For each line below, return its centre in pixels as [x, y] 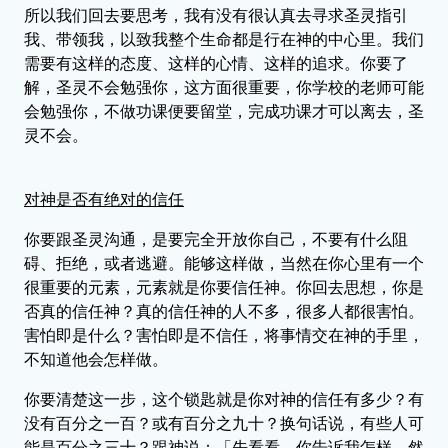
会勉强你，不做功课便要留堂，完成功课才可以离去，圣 [224, 111]
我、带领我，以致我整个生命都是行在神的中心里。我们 [224, 39]
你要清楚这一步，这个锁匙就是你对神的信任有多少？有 [224, 399]
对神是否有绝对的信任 [104, 199]
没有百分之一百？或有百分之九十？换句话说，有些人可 [224, 423]
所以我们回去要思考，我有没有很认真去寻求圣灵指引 [216, 15]
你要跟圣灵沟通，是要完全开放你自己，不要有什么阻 [216, 239]
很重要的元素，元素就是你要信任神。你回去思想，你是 [224, 287]
